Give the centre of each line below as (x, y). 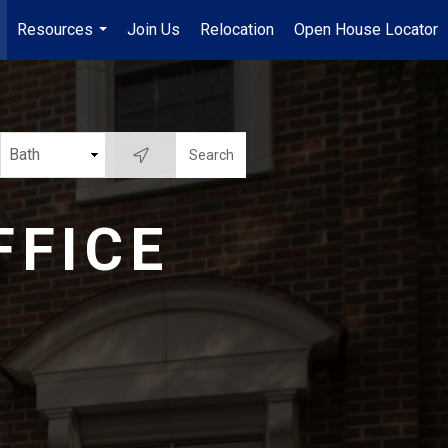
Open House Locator (366, 29)
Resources (55, 29)
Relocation (237, 29)
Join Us (153, 29)
